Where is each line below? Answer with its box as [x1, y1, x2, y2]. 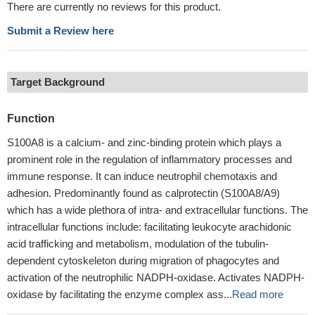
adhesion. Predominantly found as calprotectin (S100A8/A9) [7, 187, 280, 199]
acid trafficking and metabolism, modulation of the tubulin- [7, 238, 269, 250]
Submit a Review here [7, 25, 114, 37]
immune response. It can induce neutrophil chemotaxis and [7, 170, 277, 182]
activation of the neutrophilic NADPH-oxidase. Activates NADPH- [7, 271, 304, 283]
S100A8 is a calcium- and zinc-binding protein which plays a [7, 136, 281, 148]
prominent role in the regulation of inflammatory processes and [7, 153, 292, 165]
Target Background [11, 76, 105, 88]
